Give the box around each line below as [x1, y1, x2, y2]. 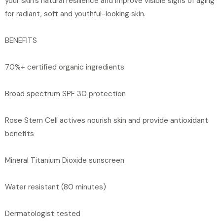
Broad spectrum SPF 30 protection [5, 88, 126, 99]
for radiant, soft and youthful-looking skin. [5, 8, 146, 19]
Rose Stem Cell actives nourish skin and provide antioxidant [5, 115, 208, 125]
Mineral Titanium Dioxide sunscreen [5, 155, 124, 165]
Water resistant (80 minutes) [5, 182, 106, 192]
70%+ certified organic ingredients [5, 62, 124, 72]
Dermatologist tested [5, 208, 80, 219]
